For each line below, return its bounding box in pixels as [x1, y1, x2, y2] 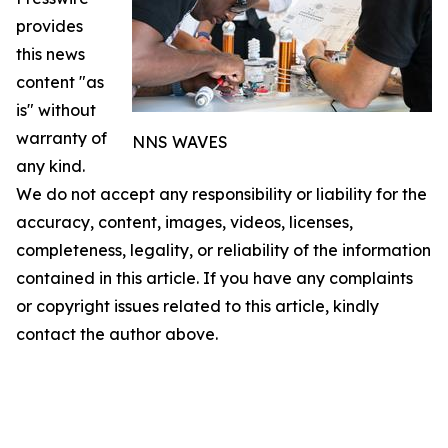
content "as [16, 72, 104, 93]
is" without [16, 100, 96, 121]
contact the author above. [16, 324, 218, 345]
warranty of [16, 128, 107, 149]
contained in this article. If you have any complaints [16, 268, 413, 289]
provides [16, 16, 83, 37]
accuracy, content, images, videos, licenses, [16, 212, 353, 233]
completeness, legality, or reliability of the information [16, 240, 431, 261]
